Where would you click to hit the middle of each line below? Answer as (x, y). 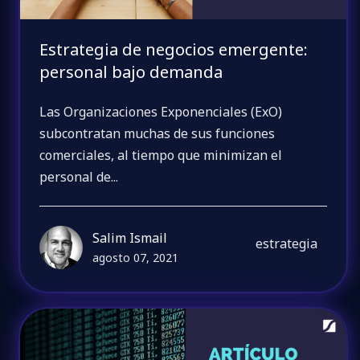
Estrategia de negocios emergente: (174, 49)
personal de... (79, 177)
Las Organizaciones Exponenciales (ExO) (161, 112)
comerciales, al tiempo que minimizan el (161, 155)
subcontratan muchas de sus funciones (157, 134)
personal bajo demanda (131, 72)
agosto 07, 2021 (136, 258)
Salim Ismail (130, 238)
